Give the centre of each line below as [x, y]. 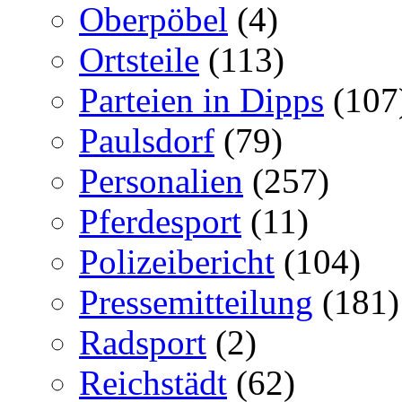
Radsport [143, 342]
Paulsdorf [147, 140]
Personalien [161, 180]
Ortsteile [139, 59]
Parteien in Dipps [201, 100]
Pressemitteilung [196, 301]
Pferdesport [160, 221]
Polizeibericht [177, 261]
